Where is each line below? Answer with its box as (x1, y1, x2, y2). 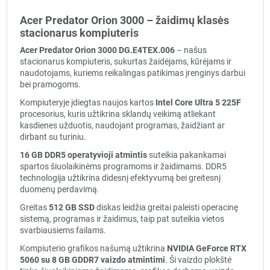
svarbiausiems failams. (19, 225, 106, 236)
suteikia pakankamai (146, 150, 226, 160)
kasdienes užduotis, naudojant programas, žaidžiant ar (19, 120, 225, 130)
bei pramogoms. (19, 79, 81, 89)
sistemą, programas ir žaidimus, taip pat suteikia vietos (19, 214, 224, 224)
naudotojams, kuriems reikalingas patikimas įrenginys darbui (19, 67, 245, 78)
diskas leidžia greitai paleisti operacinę (94, 202, 238, 213)
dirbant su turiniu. (19, 131, 86, 142)
